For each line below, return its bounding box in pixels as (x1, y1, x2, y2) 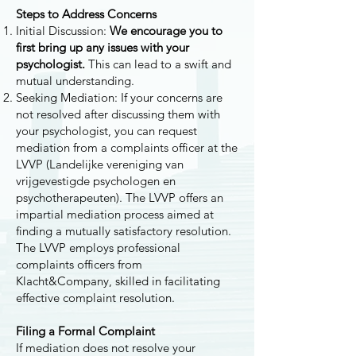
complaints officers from (16, 257, 142, 272)
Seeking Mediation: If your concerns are (16, 90, 222, 105)
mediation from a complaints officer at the (16, 140, 238, 155)
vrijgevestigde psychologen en (16, 173, 176, 188)
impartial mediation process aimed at (16, 207, 214, 222)
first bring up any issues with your (16, 40, 189, 55)
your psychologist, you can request (16, 123, 197, 138)
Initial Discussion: (16, 23, 110, 38)
